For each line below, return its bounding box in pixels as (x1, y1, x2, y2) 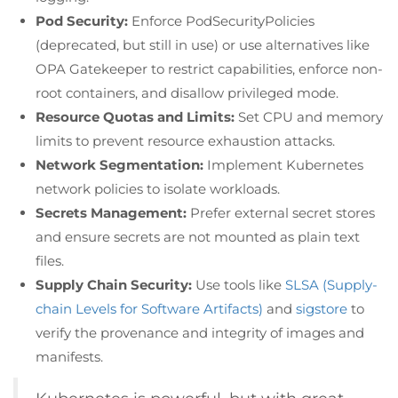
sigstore (296, 299, 347, 317)
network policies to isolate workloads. (36, 179, 280, 197)
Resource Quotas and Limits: (36, 107, 235, 125)
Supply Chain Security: (36, 275, 192, 293)
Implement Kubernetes (203, 155, 363, 173)
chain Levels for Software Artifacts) (36, 299, 263, 317)
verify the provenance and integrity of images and (36, 323, 364, 341)
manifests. (36, 347, 103, 365)
